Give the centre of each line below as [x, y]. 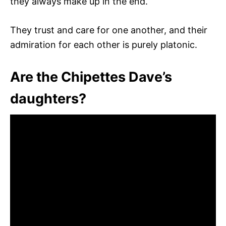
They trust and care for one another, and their [109, 30]
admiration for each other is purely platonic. [104, 44]
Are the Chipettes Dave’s [91, 77]
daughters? [48, 98]
